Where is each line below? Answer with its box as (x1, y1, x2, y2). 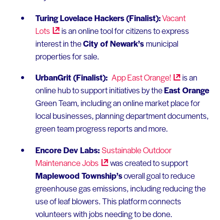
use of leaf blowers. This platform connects (35, 195, 181, 207)
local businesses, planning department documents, (35, 110, 209, 122)
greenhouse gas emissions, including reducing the (35, 182, 206, 194)
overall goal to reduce (122, 169, 195, 182)
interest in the (35, 37, 83, 49)
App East (111, 71, 144, 83)
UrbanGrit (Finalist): (35, 71, 111, 83)
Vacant (162, 11, 186, 24)
